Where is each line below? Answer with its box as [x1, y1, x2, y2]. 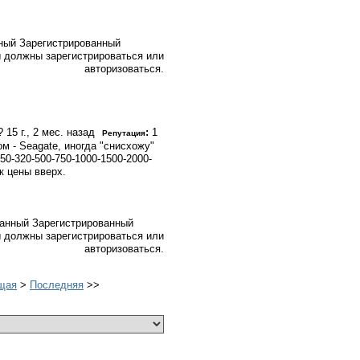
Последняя [30, 279, 84, 291]
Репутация [102, 129, 145, 137]
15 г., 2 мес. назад [6, 126, 95, 138]
